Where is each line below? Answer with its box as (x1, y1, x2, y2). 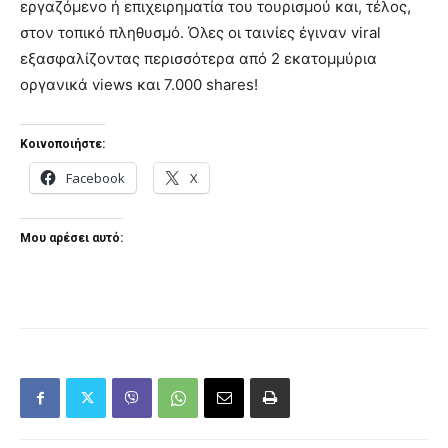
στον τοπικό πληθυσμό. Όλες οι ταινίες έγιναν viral (20, 23, 381, 43)
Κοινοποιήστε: (20, 137, 105, 152)
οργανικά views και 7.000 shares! (20, 75, 258, 95)
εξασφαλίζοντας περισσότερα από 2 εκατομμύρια (20, 49, 377, 69)
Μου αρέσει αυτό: (20, 231, 123, 246)
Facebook (66, 169, 125, 188)
